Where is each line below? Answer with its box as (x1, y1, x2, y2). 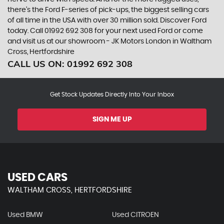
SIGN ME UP (92, 116, 132, 123)
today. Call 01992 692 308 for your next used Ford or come (7, 27, 203, 34)
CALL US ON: (7, 58, 67, 69)
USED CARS (7, 172, 67, 183)
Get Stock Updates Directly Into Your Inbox (50, 91, 174, 97)
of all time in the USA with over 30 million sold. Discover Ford (7, 17, 206, 24)
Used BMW (7, 211, 43, 218)
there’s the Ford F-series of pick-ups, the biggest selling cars (7, 6, 209, 13)
